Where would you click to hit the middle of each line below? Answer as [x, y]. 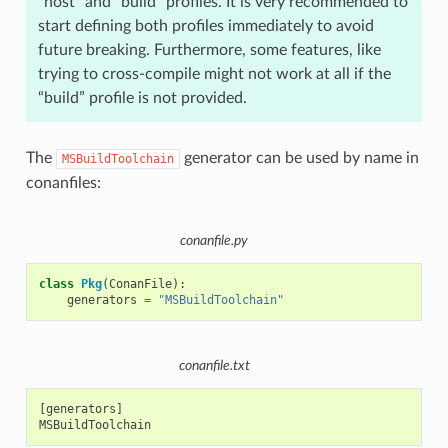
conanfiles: [63, 183]
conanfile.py [214, 240]
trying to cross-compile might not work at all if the [214, 74]
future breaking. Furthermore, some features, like [209, 50]
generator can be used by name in [299, 158]
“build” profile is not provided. [142, 98]
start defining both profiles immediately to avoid [205, 26]
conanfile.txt [214, 366]
